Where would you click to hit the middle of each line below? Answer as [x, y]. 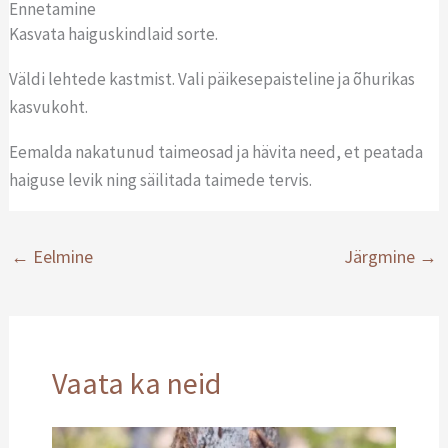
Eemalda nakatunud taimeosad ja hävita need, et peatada [216, 151]
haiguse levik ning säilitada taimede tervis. [161, 179]
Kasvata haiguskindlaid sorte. [115, 33]
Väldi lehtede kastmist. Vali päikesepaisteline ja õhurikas [212, 78]
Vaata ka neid [136, 382]
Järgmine [381, 257]
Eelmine [61, 257]
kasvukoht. [50, 106]
